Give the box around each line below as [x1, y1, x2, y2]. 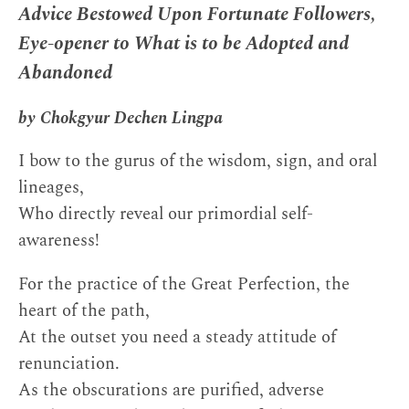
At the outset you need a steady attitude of [18, 323, 336, 351]
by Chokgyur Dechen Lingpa [18, 104, 223, 131]
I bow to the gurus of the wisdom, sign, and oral [18, 148, 377, 175]
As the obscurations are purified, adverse [18, 376, 324, 404]
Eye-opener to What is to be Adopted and [18, 28, 349, 58]
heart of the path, [18, 297, 150, 324]
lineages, [18, 174, 84, 202]
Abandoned [18, 58, 112, 88]
